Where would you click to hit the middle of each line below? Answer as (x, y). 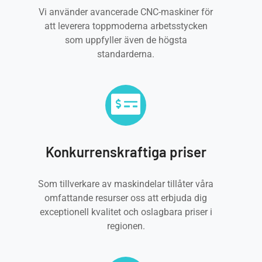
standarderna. (126, 54)
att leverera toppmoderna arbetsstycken (126, 26)
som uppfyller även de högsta (126, 40)
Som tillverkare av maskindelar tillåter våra (126, 184)
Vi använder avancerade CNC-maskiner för (126, 12)
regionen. (126, 226)
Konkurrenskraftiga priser (126, 152)
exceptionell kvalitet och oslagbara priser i (126, 212)
